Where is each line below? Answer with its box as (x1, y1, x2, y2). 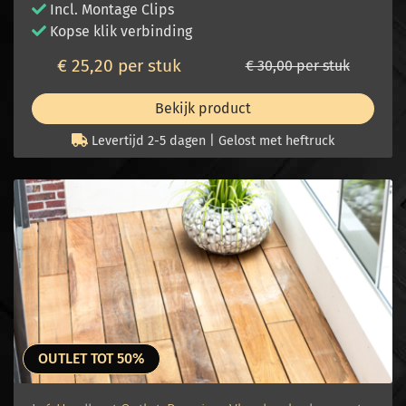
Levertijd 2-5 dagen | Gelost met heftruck (88, 133, 334, 149)
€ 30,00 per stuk (245, 57, 350, 74)
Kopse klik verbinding (46, 23, 192, 40)
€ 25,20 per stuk (56, 55, 181, 76)
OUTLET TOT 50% (38, 350, 145, 367)
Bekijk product (155, 100, 251, 117)
